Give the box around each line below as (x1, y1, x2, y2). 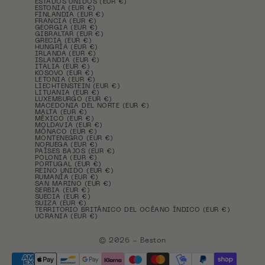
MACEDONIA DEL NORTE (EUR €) (34, 103, 150, 110)
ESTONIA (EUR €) (34, 5, 96, 12)
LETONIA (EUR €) (34, 77, 96, 84)
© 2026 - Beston (99, 237, 166, 244)
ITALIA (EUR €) (34, 64, 91, 71)
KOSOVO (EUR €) (34, 70, 94, 77)
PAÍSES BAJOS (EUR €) (34, 148, 115, 156)
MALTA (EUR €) (34, 109, 88, 117)
